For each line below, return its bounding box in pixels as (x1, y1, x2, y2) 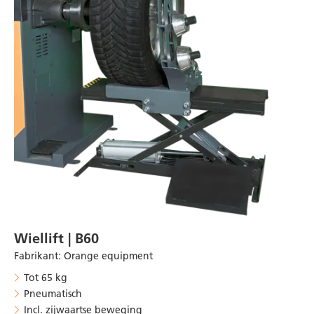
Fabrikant (14, 249, 58, 262)
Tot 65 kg (24, 271, 67, 284)
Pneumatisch (24, 287, 82, 300)
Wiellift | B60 (14, 229, 99, 247)
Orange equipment (64, 249, 153, 262)
